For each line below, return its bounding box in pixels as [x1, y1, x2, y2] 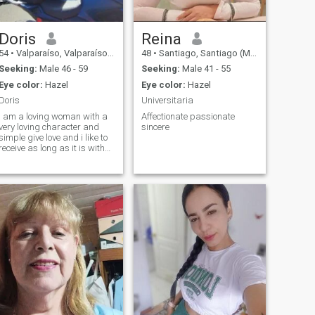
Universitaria [141, 95, 193, 106]
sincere [141, 121, 169, 132]
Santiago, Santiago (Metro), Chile [156, 47, 250, 58]
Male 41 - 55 [179, 63, 231, 75]
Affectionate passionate [141, 110, 235, 122]
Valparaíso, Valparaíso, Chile [13, 47, 108, 58]
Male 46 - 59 [37, 63, 88, 75]
